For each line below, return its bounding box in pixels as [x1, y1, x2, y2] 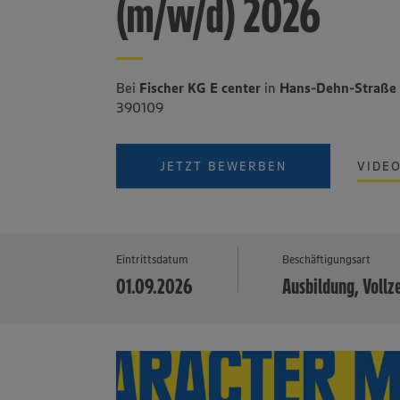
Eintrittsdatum [116, 252, 189, 266]
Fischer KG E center [139, 79, 262, 96]
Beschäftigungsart [282, 252, 371, 266]
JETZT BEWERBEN [160, 158, 287, 174]
